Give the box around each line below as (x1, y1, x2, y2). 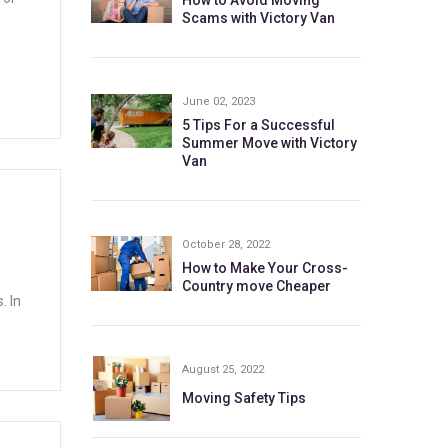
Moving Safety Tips (181, 390, 306, 406)
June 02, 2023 (181, 95, 255, 108)
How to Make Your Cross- (181, 260, 348, 276)
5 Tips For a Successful (181, 117, 335, 133)
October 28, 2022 (181, 238, 270, 251)
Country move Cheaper (181, 278, 331, 294)
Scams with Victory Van (181, 10, 335, 26)
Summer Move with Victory (181, 135, 357, 151)
